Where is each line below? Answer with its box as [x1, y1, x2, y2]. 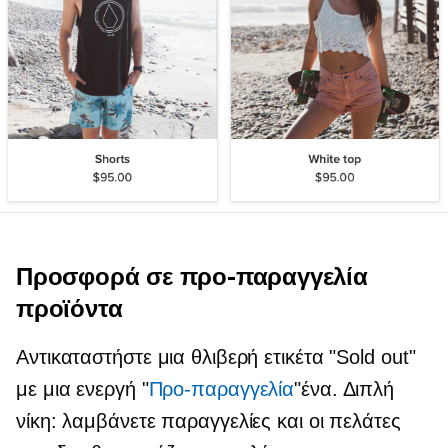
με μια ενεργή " [16, 377, 149, 400]
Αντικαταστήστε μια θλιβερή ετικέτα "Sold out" [16, 345, 416, 368]
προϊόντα [16, 293, 123, 323]
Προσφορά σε [16, 261, 180, 291]
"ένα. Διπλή [294, 377, 395, 400]
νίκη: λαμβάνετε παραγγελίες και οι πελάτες [16, 409, 401, 432]
